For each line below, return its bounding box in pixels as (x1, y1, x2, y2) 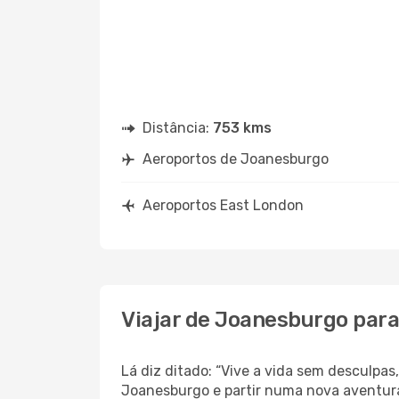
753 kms (213, 119, 272, 136)
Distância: (142, 119, 213, 136)
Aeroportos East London (142, 197, 304, 214)
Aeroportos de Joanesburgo (142, 151, 329, 167)
